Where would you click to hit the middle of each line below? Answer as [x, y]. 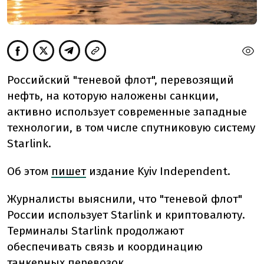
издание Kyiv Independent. [160, 171]
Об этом [28, 171]
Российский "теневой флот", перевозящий [121, 80]
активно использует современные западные [127, 112]
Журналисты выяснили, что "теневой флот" [125, 199]
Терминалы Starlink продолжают [95, 231]
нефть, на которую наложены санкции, [113, 96]
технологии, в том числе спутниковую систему [131, 128]
